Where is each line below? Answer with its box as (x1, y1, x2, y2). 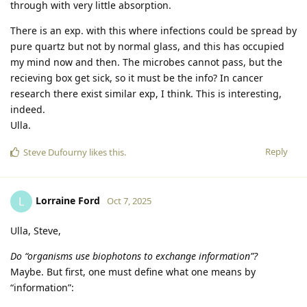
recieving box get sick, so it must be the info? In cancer (10, 71, 263, 84)
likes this (87, 145, 124, 158)
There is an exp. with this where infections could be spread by (10, 23, 297, 37)
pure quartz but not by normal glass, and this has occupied (10, 39, 284, 53)
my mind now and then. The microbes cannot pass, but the (10, 55, 282, 69)
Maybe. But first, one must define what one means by (10, 265, 256, 278)
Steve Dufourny (23, 145, 87, 158)
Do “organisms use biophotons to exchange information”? (10, 249, 258, 262)
